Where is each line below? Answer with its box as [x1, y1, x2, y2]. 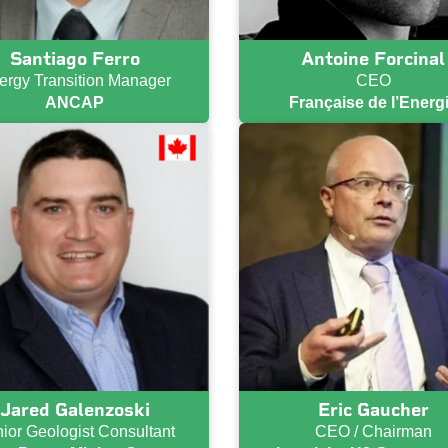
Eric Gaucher [317, 399, 429, 422]
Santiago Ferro [9, 47, 140, 70]
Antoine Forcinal [301, 47, 446, 70]
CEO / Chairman [314, 423, 432, 441]
